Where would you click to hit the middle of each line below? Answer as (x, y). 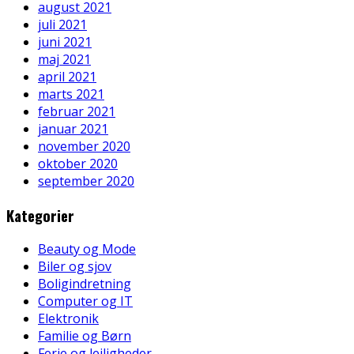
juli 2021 (62, 24)
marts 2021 (71, 94)
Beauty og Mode (87, 249)
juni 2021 (65, 41)
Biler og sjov (75, 267)
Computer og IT (85, 301)
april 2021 (67, 76)
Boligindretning (85, 284)
